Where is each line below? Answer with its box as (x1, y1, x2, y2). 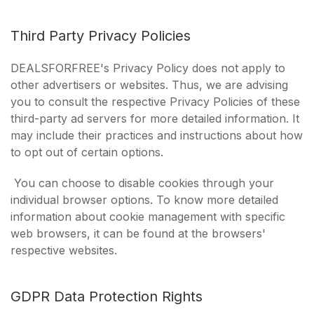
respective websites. (11, 243, 117, 257)
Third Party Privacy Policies (11, 27, 191, 44)
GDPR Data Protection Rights (11, 288, 203, 305)
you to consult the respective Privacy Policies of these (11, 95, 300, 109)
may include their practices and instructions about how (11, 128, 303, 142)
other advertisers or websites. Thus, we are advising (11, 78, 288, 92)
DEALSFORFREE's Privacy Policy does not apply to (11, 61, 285, 75)
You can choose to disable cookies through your (11, 176, 274, 190)
